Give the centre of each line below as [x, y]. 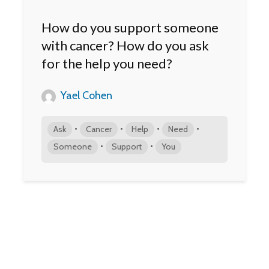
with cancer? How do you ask [125, 46]
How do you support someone [130, 28]
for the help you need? [107, 64]
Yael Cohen [85, 96]
